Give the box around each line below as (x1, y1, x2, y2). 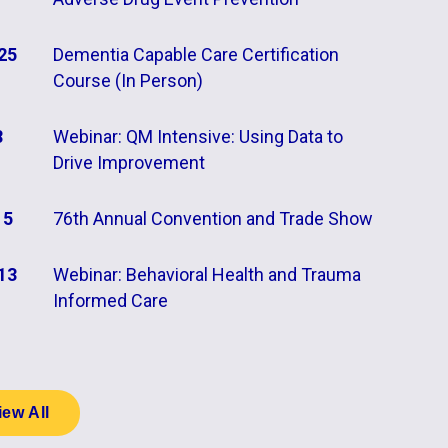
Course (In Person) (52, 70, 203, 91)
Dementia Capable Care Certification (52, 44, 339, 65)
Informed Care (52, 290, 168, 311)
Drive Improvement (52, 152, 205, 173)
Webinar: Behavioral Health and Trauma (52, 264, 361, 285)
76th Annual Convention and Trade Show (52, 208, 373, 229)
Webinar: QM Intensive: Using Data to (52, 126, 343, 147)
